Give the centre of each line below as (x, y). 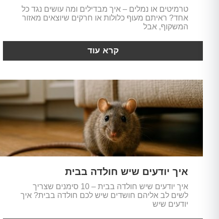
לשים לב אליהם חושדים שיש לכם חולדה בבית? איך (104, 196)
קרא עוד (103, 51)
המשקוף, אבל (165, 27)
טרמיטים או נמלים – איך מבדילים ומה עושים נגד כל (105, 9)
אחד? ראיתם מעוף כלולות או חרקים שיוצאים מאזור (105, 18)
